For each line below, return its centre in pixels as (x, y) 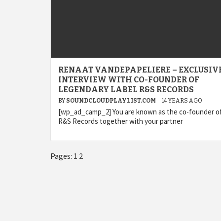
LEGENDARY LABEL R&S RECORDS (126, 90)
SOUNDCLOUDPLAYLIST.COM (111, 101)
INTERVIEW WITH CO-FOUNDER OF (129, 80)
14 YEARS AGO (182, 101)
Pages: (62, 156)
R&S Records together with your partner (121, 121)
